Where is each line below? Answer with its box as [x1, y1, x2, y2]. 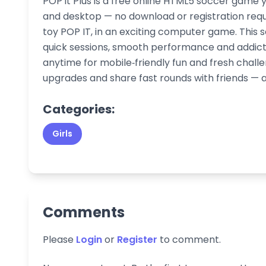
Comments [43, 202, 125, 222]
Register [117, 232, 157, 246]
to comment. [157, 232, 221, 246]
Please [43, 232, 76, 246]
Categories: [43, 100, 115, 118]
